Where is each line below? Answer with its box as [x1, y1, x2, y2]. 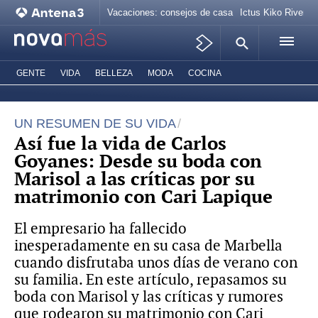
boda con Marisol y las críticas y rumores [14, 287, 283, 306]
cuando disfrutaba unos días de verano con [14, 253, 297, 272]
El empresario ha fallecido [14, 219, 187, 238]
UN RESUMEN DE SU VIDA [14, 116, 176, 131]
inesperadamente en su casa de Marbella [14, 236, 283, 255]
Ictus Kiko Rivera [240, 7, 311, 18]
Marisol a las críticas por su [14, 167, 255, 191]
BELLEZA [95, 68, 133, 78]
